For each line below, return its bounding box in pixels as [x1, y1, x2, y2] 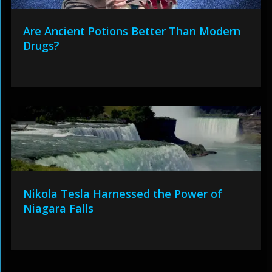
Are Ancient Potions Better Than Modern [22, 24, 240, 39]
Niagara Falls [22, 201, 93, 216]
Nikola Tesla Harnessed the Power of [22, 186, 222, 202]
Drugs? [22, 38, 59, 53]
